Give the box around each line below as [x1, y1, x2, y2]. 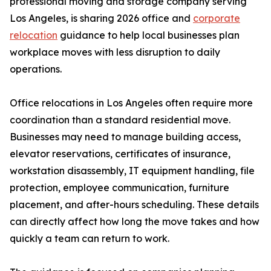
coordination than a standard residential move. [10, 114, 230, 126]
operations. [10, 63, 62, 76]
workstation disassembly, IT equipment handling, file [10, 165, 255, 177]
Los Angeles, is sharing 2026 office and [10, 12, 193, 25]
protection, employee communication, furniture [10, 181, 229, 194]
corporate [193, 12, 240, 25]
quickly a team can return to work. [10, 232, 169, 245]
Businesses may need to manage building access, [10, 131, 241, 143]
